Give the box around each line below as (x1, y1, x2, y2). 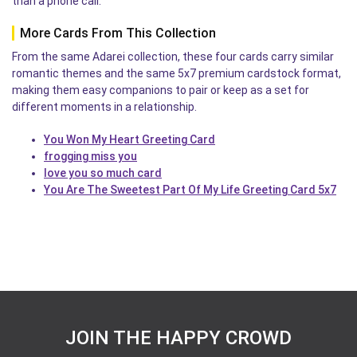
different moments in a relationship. (12, 100, 197, 113)
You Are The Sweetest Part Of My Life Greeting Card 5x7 (44, 182, 336, 196)
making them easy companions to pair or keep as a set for (12, 83, 309, 96)
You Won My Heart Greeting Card (44, 132, 215, 146)
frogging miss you (44, 149, 137, 163)
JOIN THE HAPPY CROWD (65, 326, 292, 349)
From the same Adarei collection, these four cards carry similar (12, 49, 334, 63)
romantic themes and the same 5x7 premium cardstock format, (12, 66, 341, 80)
